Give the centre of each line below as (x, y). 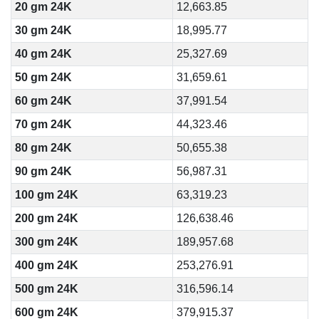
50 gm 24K (43, 77)
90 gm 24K (43, 171)
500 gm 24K (46, 289)
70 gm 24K (43, 124)
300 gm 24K (46, 242)
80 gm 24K (43, 148)
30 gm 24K (43, 30)
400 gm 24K (46, 265)
